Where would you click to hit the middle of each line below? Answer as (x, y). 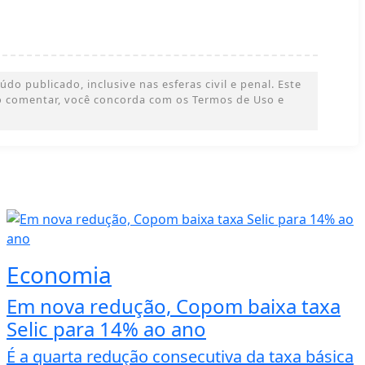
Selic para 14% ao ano (106, 328)
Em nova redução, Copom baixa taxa (174, 306)
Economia (59, 274)
